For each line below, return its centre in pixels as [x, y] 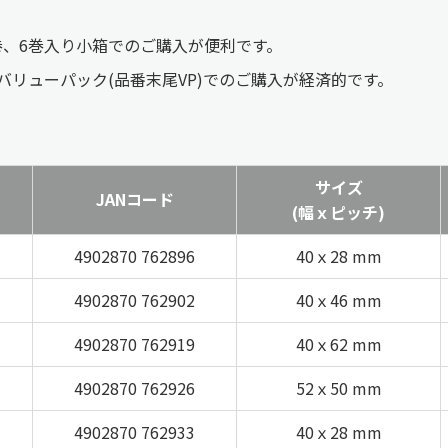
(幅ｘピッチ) [338, 212]
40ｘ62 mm [338, 344]
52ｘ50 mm [338, 388]
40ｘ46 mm [338, 300]
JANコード [134, 199]
